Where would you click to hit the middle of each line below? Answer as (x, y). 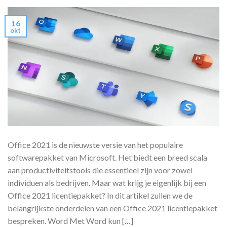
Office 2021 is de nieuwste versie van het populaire (95, 144)
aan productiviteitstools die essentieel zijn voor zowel (100, 170)
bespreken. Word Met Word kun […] (70, 220)
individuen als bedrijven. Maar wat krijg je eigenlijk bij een (107, 182)
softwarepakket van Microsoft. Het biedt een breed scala (107, 157)
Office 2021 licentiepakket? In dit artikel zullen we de (100, 195)
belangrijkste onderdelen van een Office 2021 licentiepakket (112, 208)
